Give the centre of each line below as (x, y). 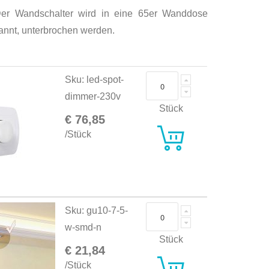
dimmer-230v (93, 97)
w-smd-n (83, 228)
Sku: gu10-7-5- (97, 211)
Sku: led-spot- (95, 80)
